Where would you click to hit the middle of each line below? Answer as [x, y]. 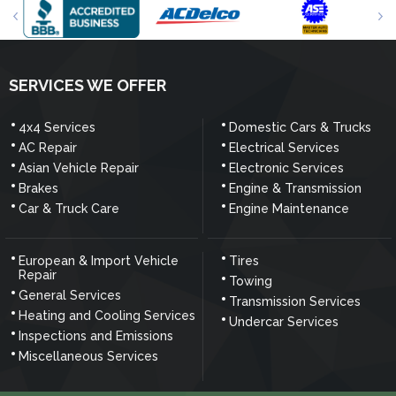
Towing [250, 281]
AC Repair [48, 147]
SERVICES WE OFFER [88, 85]
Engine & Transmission [295, 188]
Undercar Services [283, 321]
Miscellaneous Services [88, 356]
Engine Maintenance [289, 208]
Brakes [38, 188]
